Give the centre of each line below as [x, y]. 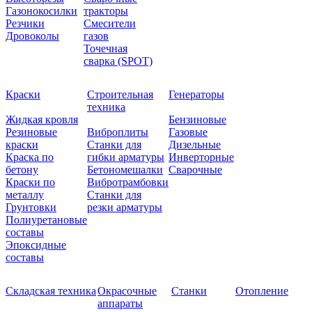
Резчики [25, 23]
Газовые [188, 132]
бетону [22, 169]
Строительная [120, 94]
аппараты [120, 303]
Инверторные [201, 157]
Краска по [30, 157]
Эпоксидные [36, 244]
